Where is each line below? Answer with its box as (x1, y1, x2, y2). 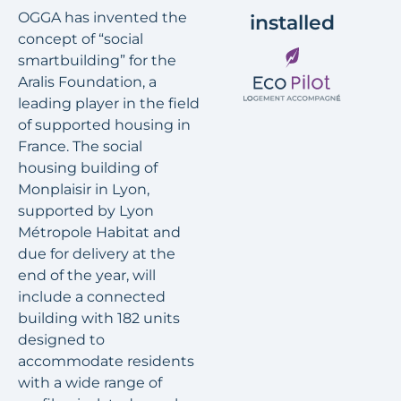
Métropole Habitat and (18, 224, 181, 242)
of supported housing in (18, 116, 191, 134)
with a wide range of (18, 374, 162, 392)
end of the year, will (18, 267, 156, 285)
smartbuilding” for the (18, 52, 176, 70)
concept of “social (18, 30, 143, 48)
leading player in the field (18, 95, 200, 113)
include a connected (18, 288, 166, 306)
